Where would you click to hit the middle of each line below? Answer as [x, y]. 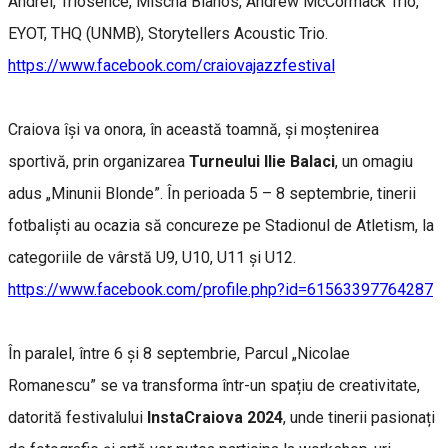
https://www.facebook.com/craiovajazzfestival [171, 65]
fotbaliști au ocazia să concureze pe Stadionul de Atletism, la [221, 225]
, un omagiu [374, 161]
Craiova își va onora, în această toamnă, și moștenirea [193, 129]
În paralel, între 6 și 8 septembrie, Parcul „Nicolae [179, 353]
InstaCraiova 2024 [215, 417]
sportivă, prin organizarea [98, 161]
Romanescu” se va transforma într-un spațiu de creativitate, [214, 385]
